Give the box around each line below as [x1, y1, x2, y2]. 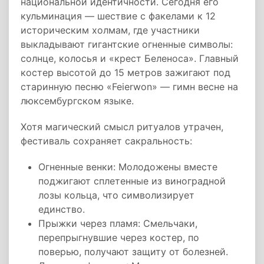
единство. [38, 203, 85, 215]
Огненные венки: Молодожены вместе [38, 161, 217, 173]
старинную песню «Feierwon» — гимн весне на [21, 81, 238, 93]
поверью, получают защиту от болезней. [38, 246, 228, 258]
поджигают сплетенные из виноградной [38, 175, 226, 187]
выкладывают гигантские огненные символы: [21, 38, 233, 50]
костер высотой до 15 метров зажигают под [21, 67, 230, 78]
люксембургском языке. [21, 95, 134, 107]
